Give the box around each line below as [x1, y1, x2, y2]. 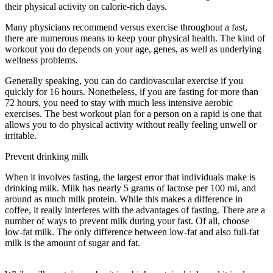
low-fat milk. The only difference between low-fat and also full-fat [5, 226, 259, 237]
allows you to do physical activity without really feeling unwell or [5, 119, 257, 130]
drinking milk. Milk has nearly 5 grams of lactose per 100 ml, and [5, 182, 256, 193]
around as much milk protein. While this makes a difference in [5, 193, 243, 204]
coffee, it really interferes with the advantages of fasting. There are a [5, 204, 265, 215]
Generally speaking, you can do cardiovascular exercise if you [5, 75, 243, 86]
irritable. [5, 130, 37, 141]
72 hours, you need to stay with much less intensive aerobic [5, 97, 233, 108]
